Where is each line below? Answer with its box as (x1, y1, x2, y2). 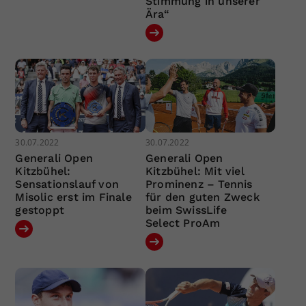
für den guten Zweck (145, 190, 260, 204)
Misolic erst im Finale (15, 190, 132, 204)
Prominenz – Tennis (145, 177, 253, 191)
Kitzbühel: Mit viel (145, 164, 245, 178)
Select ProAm (145, 216, 221, 229)
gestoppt (15, 203, 65, 217)
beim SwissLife (145, 203, 227, 217)
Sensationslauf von (15, 177, 120, 191)
